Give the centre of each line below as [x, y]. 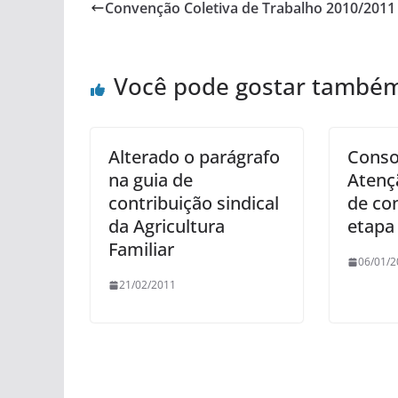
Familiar [141, 249]
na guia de [151, 180]
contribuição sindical [194, 203]
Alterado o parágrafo [194, 157]
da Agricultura [167, 226]
